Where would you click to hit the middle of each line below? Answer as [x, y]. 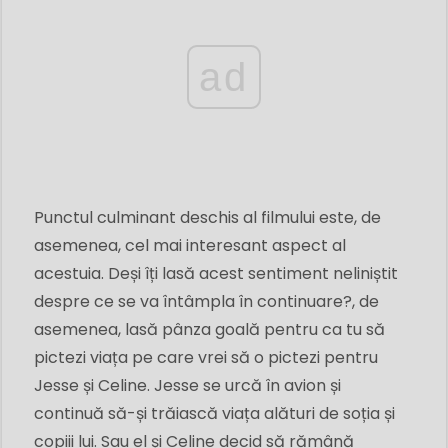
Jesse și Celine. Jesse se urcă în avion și [187, 385]
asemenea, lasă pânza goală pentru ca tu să [209, 329]
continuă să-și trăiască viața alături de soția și [214, 413]
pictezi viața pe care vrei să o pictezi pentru [206, 357]
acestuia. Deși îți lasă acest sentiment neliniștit [216, 273]
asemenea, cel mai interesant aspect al [190, 245]
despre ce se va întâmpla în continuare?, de [206, 301]
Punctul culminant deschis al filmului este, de [207, 217]
